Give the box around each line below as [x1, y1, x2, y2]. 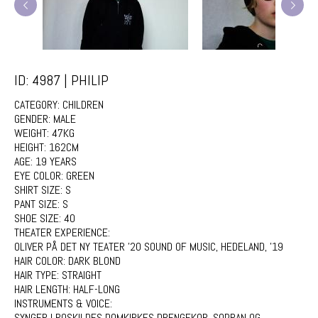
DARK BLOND [68, 253, 121, 268]
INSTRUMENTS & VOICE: [14, 296, 115, 311]
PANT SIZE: [14, 197, 62, 212]
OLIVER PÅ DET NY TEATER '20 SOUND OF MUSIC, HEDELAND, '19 [14, 239, 283, 254]
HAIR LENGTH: [14, 282, 73, 297]
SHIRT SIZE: [14, 182, 65, 197]
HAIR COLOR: [14, 253, 68, 268]
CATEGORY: [14, 97, 62, 112]
